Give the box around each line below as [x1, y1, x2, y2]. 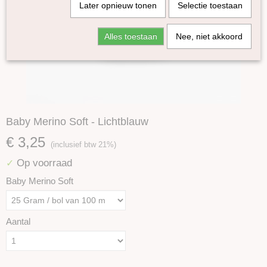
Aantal [6, 216, 30, 226]
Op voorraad [14, 157, 72, 168]
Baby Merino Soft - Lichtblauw [6, 116, 148, 128]
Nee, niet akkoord [175, 32, 243, 41]
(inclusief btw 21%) [51, 140, 116, 149]
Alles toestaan [104, 32, 157, 41]
